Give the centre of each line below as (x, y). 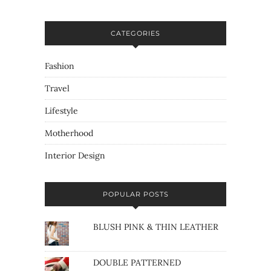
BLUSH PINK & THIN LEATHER (155, 227)
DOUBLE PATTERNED (137, 263)
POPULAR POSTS (135, 194)
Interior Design (75, 156)
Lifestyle (61, 111)
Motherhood (69, 133)
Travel (57, 89)
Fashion (60, 66)
